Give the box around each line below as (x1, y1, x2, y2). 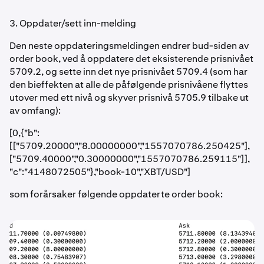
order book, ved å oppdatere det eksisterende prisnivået (9, 52, 253, 65)
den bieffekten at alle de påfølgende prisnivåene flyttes (9, 78, 248, 91)
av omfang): (9, 104, 61, 117)
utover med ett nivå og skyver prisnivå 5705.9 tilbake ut (9, 91, 249, 104)
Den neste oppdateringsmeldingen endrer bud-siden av (9, 39, 249, 52)
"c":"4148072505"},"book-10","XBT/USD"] (9, 166, 190, 178)
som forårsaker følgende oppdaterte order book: (9, 188, 223, 200)
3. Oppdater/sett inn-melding (9, 17, 136, 29)
